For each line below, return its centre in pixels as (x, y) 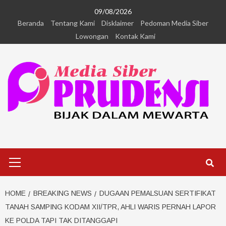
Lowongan (92, 36)
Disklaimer (118, 23)
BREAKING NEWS (63, 193)
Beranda (31, 23)
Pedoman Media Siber (174, 23)
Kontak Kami (135, 36)
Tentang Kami (73, 23)
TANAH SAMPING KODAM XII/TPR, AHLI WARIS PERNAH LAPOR (110, 207)
